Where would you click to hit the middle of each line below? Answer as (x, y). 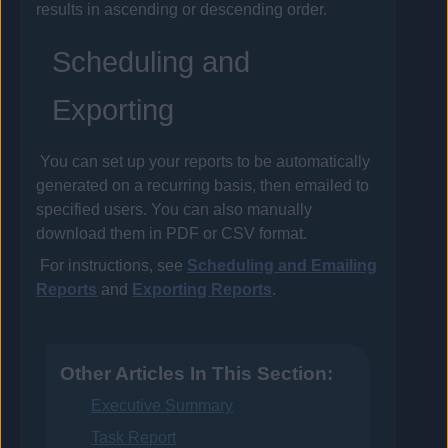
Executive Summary (162, 406)
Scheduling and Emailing (281, 266)
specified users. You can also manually (174, 210)
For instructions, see (113, 266)
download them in (101, 234)
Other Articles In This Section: (196, 374)
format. (283, 234)
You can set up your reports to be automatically (204, 162)
